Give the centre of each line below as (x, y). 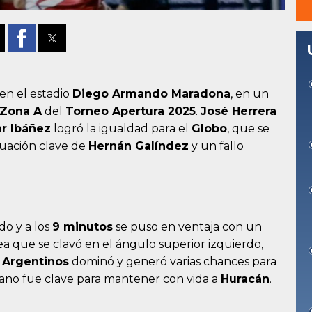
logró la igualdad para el (121, 129)
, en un (250, 94)
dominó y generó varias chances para (173, 262)
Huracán (245, 279)
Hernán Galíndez (139, 146)
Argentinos (36, 262)
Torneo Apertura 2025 (131, 111)
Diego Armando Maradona (151, 94)
